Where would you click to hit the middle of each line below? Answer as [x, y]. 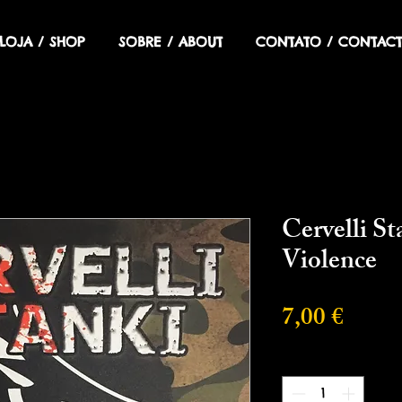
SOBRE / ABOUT [170, 42]
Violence [329, 263]
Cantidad [313, 360]
